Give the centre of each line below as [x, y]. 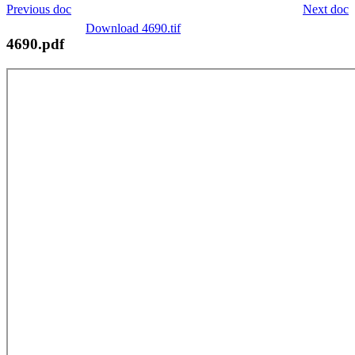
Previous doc [39, 9]
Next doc [326, 9]
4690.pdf [35, 44]
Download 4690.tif [133, 28]
